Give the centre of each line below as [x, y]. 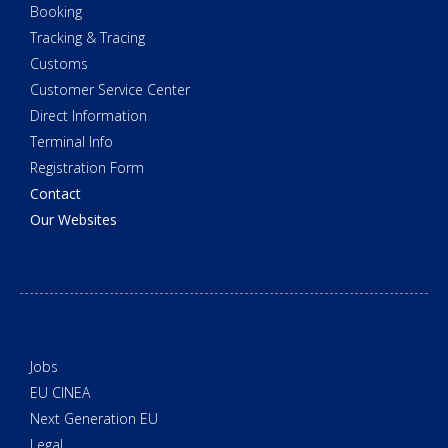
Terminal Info [71, 142]
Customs [59, 64]
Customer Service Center [110, 90]
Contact [55, 194]
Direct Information [88, 116]
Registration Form [87, 168]
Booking [56, 12]
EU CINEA [60, 393]
